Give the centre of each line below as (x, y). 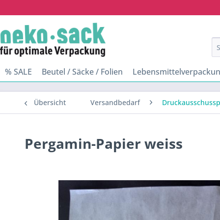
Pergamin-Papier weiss (104, 143)
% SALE (18, 72)
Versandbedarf (115, 102)
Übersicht (50, 102)
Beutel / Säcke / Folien (82, 72)
